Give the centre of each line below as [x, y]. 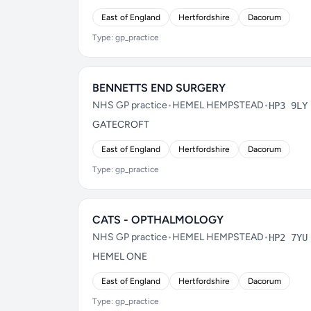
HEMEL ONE [120, 257]
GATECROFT [121, 125]
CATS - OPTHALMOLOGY [158, 220]
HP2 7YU [288, 237]
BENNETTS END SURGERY [159, 88]
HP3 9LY [288, 106]
